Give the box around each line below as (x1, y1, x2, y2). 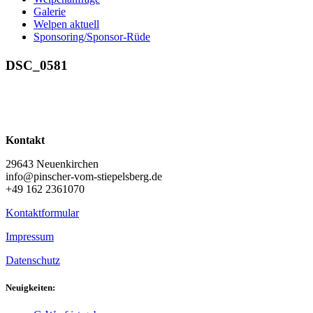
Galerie (34, 6, 66, 17)
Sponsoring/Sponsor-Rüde (34, 31, 150, 43)
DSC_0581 (6, 58, 68, 73)
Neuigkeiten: (6, 282, 55, 293)
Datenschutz (6, 254, 60, 266)
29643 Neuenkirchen (6, 157, 99, 170)
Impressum (6, 230, 54, 242)
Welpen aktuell (34, 18, 99, 30)
